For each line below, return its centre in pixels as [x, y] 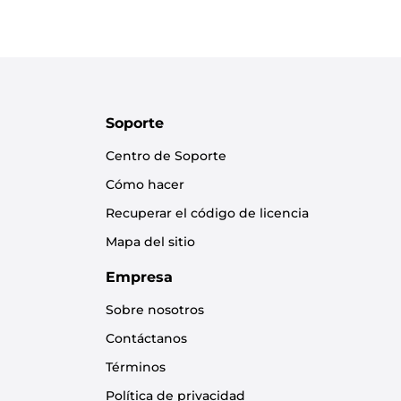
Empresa [139, 277]
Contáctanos [146, 338]
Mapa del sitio [150, 242]
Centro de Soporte [166, 156]
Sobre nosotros [155, 310]
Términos [136, 367]
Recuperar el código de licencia [207, 213]
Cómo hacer [145, 184]
